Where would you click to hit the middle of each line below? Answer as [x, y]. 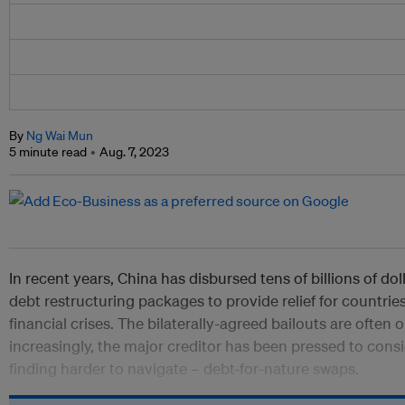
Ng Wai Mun [60, 136]
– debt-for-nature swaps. [277, 369]
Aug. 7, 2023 [134, 152]
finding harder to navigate [100, 369]
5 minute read [48, 152]
